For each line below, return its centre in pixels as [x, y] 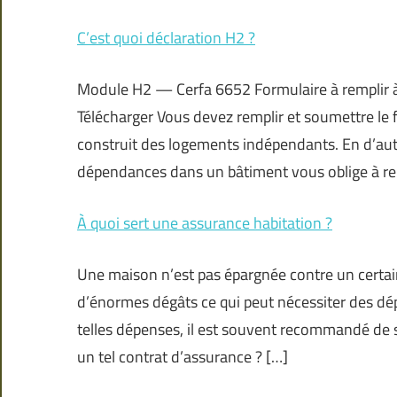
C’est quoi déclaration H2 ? [166, 38]
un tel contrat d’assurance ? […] [183, 357]
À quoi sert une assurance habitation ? [205, 223]
